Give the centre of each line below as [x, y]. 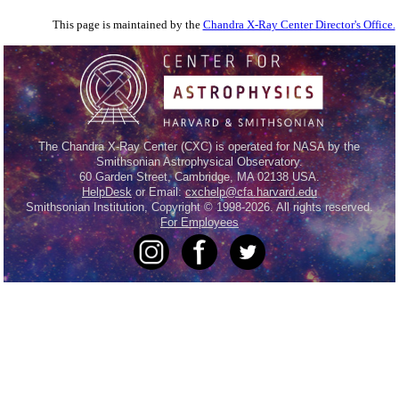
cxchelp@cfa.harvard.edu [251, 192]
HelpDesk [106, 192]
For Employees [199, 223]
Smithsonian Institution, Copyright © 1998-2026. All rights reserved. [199, 208]
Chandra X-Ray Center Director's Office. [299, 25]
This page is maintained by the [127, 25]
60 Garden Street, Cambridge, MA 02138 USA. [199, 177]
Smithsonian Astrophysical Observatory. [199, 162]
